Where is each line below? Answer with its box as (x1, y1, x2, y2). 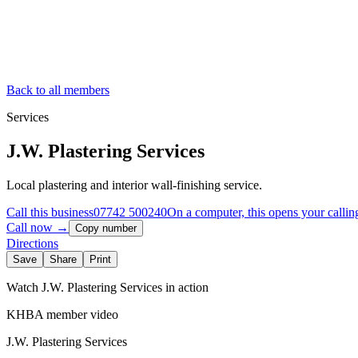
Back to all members (6, 83, 109, 97)
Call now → (6, 220, 69, 234)
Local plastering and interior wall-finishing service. (6, 177, 262, 192)
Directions (6, 236, 58, 250)
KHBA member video (6, 307, 118, 321)
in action (162, 280, 209, 294)
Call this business (6, 205, 93, 219)
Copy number (75, 221, 137, 234)
